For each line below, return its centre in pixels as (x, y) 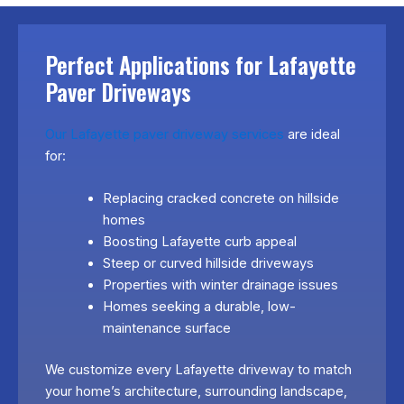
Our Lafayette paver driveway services (165, 134)
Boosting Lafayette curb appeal (199, 241)
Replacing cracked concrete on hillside (220, 198)
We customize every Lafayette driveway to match (198, 369)
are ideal (312, 134)
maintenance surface (166, 328)
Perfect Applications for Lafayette (201, 64)
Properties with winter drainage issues (220, 285)
